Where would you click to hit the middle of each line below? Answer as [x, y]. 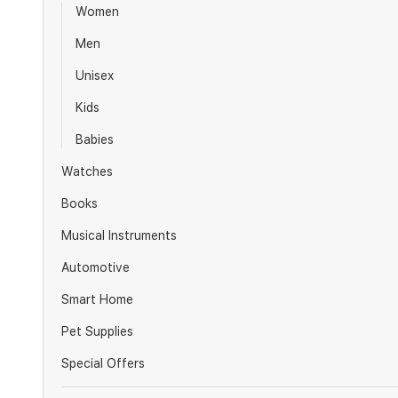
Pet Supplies [97, 331]
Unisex [95, 76]
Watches [87, 171]
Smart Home [97, 299]
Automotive [96, 267]
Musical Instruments [119, 235]
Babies [95, 139]
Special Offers [103, 363]
